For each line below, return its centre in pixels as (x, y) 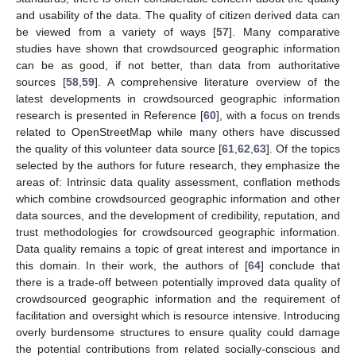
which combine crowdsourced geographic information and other (178, 199)
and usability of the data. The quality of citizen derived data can (178, 15)
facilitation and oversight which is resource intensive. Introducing (178, 316)
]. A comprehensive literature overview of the (217, 82)
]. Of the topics (304, 149)
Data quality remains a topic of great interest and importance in (178, 249)
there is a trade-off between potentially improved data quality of (178, 282)
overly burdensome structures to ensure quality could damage (178, 333)
